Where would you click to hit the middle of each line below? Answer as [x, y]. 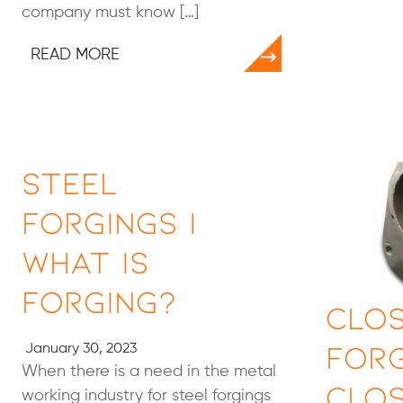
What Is [85, 261]
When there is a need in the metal [149, 372]
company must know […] [110, 13]
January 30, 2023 [79, 349]
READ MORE [75, 55]
